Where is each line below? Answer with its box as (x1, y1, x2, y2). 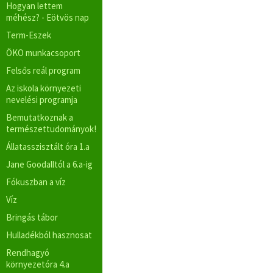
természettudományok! (6, 123, 96, 135)
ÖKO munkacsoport (6, 47, 80, 58)
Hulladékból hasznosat (6, 229, 92, 241)
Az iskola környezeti (6, 82, 81, 94)
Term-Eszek (6, 29, 51, 41)
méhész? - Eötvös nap (6, 12, 89, 23)
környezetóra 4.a (6, 258, 69, 270)
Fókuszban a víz (6, 176, 66, 188)
